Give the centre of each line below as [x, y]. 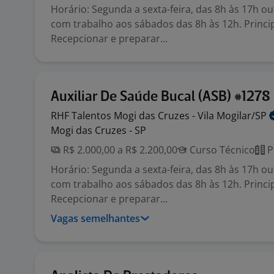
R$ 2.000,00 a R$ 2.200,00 [119, 150]
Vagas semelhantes [95, 218]
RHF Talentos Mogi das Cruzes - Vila [134, 116]
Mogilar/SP [243, 116]
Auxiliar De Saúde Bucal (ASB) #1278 [161, 97]
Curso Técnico [221, 150]
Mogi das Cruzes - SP [98, 130]
